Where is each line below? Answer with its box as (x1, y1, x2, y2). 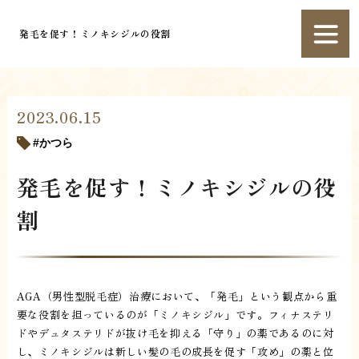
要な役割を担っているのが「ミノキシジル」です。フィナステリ (16, 307, 334, 323)
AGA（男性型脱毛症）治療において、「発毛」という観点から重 (16, 288, 337, 305)
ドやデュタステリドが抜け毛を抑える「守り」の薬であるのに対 (16, 325, 334, 341)
